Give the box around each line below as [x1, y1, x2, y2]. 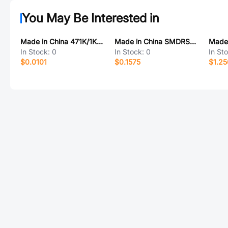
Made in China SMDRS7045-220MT [189, 37, 196, 46]
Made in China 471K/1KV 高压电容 [97, 37, 103, 46]
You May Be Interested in [22, 11, 159, 25]
